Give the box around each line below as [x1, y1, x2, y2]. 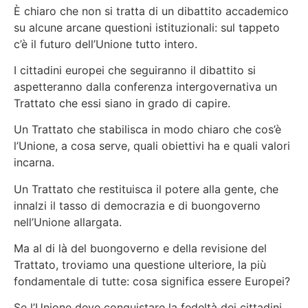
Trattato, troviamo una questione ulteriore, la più [14, 258, 266, 272]
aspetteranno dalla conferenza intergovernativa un [14, 79, 277, 93]
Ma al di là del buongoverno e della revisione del [14, 241, 267, 256]
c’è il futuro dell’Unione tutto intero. [14, 36, 197, 51]
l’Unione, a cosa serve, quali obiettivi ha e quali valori [14, 139, 290, 153]
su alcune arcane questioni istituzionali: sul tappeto [14, 20, 280, 34]
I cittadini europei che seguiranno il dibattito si [14, 63, 256, 77]
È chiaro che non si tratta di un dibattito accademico [14, 3, 289, 18]
